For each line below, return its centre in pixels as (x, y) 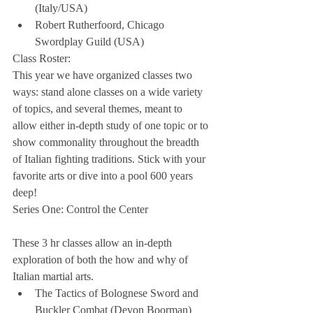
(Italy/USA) (64, 8)
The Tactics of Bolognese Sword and (118, 293)
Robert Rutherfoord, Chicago (101, 25)
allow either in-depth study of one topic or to (112, 126)
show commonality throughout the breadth (107, 143)
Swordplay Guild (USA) (91, 42)
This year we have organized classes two (104, 75)
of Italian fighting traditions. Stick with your (110, 159)
